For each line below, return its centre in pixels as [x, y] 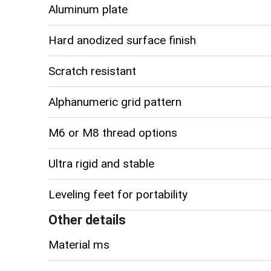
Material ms [79, 244]
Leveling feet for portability [118, 194]
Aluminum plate [88, 9]
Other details [87, 220]
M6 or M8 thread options [113, 132]
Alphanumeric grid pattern [115, 102]
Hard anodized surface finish [122, 40]
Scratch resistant [92, 71]
